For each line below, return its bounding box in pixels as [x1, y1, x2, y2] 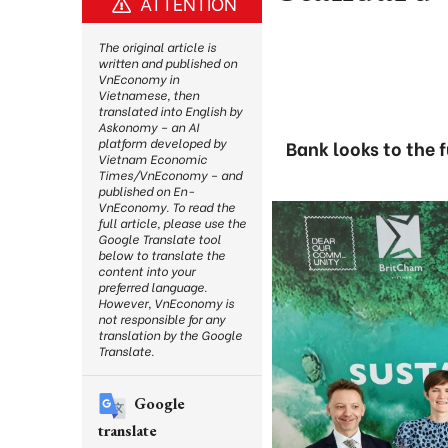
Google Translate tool [98, 230, 221, 247]
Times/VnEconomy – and [98, 166, 242, 183]
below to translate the [98, 246, 225, 263]
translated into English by [98, 102, 242, 119]
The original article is [98, 38, 216, 55]
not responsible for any [98, 310, 225, 327]
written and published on [98, 54, 237, 71]
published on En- [98, 182, 194, 199]
